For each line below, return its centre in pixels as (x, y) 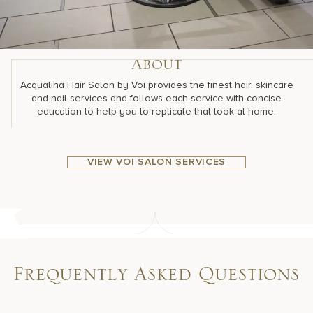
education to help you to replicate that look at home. (156, 111)
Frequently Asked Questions (156, 279)
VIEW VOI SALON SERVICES (156, 162)
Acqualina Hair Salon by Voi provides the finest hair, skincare (156, 85)
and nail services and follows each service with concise (156, 98)
